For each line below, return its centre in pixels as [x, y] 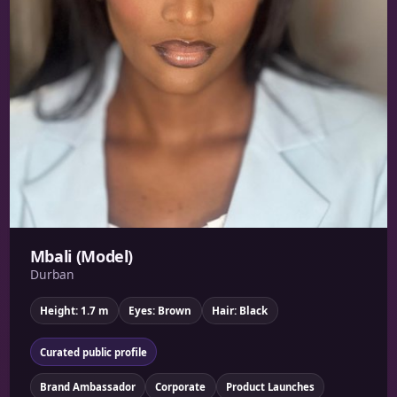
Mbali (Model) [82, 257]
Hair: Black [240, 311]
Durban [52, 275]
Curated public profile [93, 352]
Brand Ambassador [87, 386]
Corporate [181, 386]
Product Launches [270, 386]
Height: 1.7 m [74, 311]
